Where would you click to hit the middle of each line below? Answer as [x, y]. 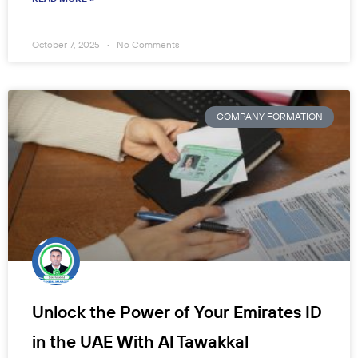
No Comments [147, 45]
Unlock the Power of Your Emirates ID [177, 312]
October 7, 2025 [67, 45]
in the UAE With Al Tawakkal [140, 342]
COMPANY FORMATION [269, 117]
